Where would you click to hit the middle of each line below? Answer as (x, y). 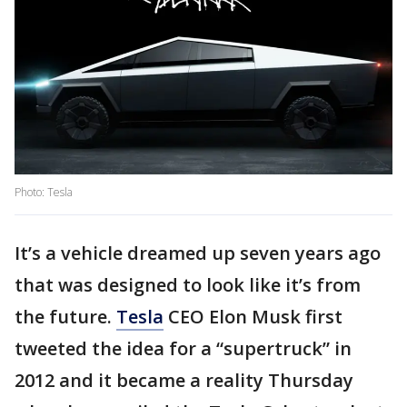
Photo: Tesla (44, 193)
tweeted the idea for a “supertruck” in (183, 349)
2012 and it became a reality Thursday (184, 381)
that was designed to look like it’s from (188, 285)
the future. (65, 317)
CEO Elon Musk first (253, 317)
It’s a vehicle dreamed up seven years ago (198, 253)
